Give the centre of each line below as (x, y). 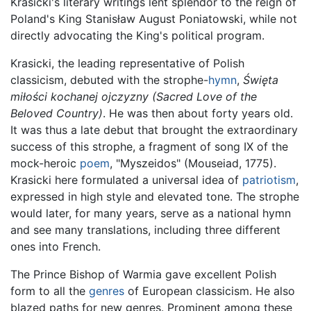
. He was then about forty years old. (198, 114)
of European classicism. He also (210, 291)
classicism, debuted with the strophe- (109, 80)
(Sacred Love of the (204, 97)
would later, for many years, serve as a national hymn (151, 213)
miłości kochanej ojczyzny (79, 97)
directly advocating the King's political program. (137, 36)
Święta (261, 80)
